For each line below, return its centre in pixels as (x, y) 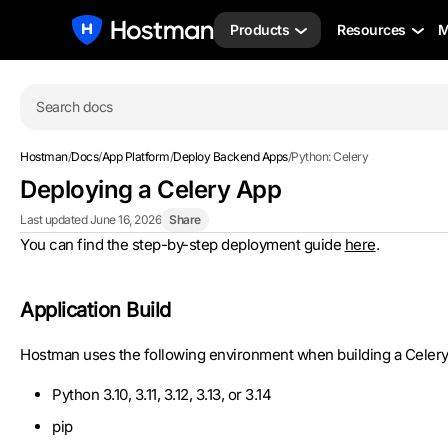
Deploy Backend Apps (230, 156)
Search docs (74, 106)
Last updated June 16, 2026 (90, 219)
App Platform (135, 156)
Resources (371, 29)
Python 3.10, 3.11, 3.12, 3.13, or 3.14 (161, 394)
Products (259, 29)
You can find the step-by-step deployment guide (182, 244)
